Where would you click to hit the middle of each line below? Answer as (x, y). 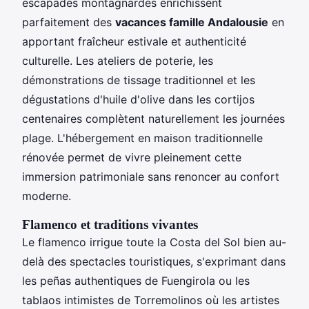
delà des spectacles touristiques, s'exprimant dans (154, 261)
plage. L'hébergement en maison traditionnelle (142, 138)
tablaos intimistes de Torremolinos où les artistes (151, 300)
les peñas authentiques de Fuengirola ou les (136, 280)
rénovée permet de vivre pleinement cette (132, 157)
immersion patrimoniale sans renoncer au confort (151, 176)
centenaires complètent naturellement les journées (153, 118)
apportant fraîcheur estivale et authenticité (134, 41)
